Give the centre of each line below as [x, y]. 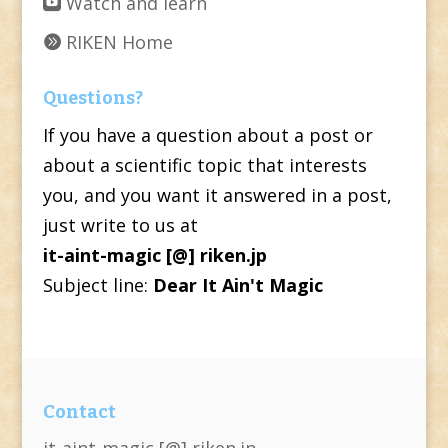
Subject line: [97, 285]
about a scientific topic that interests [204, 165]
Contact [79, 411]
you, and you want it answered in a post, [217, 195]
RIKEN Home [116, 42]
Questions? [92, 98]
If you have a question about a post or [207, 135]
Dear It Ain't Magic [237, 285]
